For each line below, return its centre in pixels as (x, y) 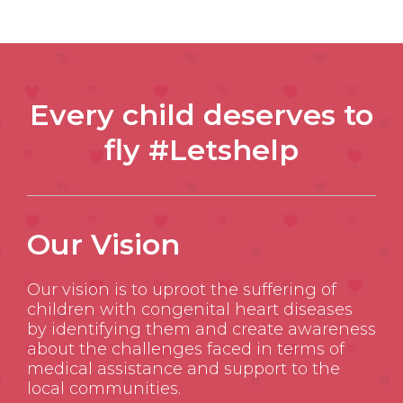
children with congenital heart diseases (190, 310)
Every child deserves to (201, 115)
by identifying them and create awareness (201, 330)
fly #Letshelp (201, 150)
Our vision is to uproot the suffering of (182, 290)
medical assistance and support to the (184, 369)
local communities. (104, 389)
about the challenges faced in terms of (186, 349)
